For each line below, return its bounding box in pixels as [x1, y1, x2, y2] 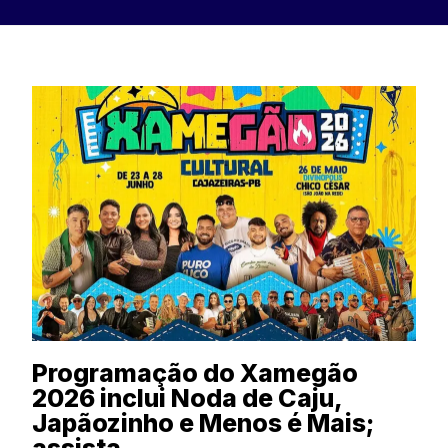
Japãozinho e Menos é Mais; [32, 408, 375, 439]
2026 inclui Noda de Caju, [32, 383, 343, 414]
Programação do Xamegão [32, 358, 359, 389]
